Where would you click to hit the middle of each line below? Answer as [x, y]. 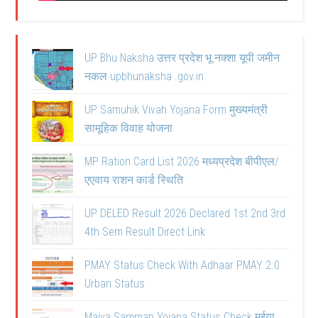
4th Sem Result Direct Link [145, 232]
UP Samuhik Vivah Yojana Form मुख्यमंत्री [176, 110]
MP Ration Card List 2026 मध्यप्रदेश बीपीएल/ [182, 161]
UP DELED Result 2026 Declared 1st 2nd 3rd [185, 213]
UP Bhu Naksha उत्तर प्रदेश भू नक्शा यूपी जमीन [182, 58]
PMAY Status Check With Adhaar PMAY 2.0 [182, 265]
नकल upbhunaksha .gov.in [144, 76]
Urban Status [115, 284]
